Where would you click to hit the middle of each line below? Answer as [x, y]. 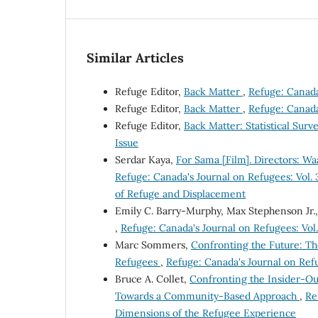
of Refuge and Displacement [180, 194]
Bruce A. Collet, [152, 279]
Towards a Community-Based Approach [207, 296]
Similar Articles [135, 58]
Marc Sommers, [153, 245]
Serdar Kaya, [146, 160]
